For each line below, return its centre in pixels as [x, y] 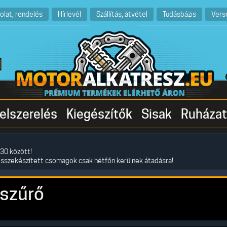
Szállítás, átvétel [122, 14]
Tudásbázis [179, 14]
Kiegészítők [99, 114]
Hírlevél [69, 14]
